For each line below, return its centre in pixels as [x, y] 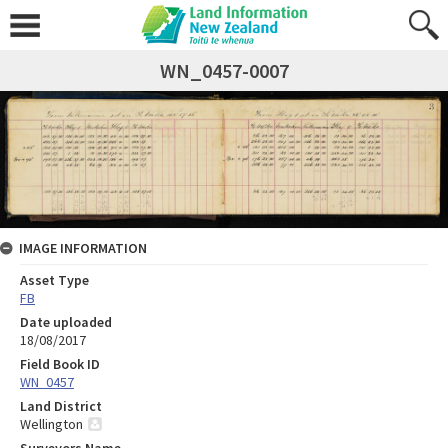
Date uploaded [66, 322]
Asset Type [54, 280]
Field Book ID [60, 364]
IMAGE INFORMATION [83, 248]
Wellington [51, 424]
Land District [61, 406]
